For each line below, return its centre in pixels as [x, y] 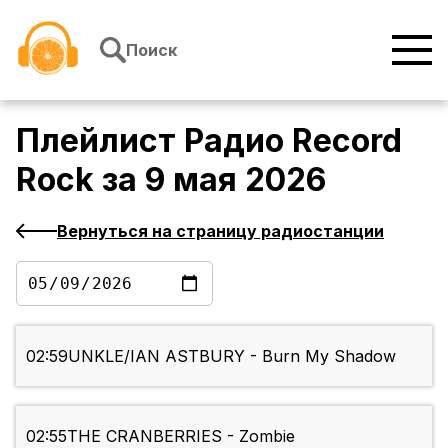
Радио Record [293, 141]
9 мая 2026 [235, 180]
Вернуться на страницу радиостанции [220, 230]
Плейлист [100, 141]
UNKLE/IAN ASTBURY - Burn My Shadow [232, 356]
